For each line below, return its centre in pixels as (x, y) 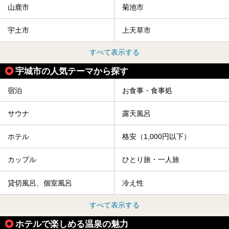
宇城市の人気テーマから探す (72, 71)
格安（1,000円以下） (156, 137)
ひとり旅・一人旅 (151, 160)
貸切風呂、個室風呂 (40, 183)
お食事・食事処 (147, 90)
